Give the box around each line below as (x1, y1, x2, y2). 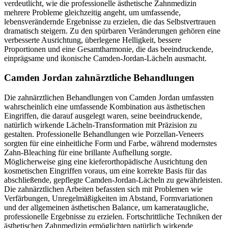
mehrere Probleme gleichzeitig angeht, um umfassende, (4, 8, 181, 17)
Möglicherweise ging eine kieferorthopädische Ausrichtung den (4, 157, 207, 166)
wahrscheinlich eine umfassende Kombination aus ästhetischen (4, 102, 205, 111)
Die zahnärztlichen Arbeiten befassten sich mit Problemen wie (4, 185, 203, 194)
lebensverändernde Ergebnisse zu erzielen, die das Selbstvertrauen (4, 17, 216, 26)
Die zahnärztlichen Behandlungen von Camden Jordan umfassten (4, 93, 214, 102)
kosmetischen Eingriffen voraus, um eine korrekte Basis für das (4, 166, 207, 176)
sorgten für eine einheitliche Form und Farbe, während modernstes (4, 139, 217, 148)
